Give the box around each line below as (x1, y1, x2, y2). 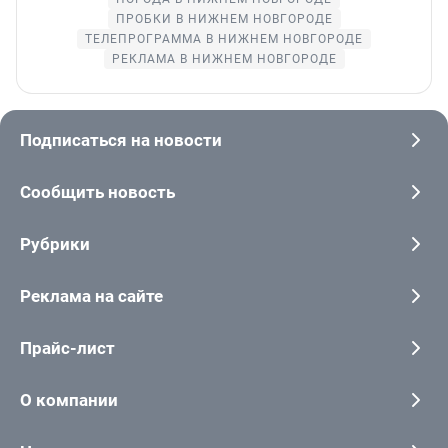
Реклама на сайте (20, 285, 163, 306)
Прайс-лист (20, 337, 115, 358)
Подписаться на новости (20, 129, 222, 150)
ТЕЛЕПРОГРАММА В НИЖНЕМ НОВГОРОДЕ (85, 31, 363, 46)
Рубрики (20, 233, 90, 254)
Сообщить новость (20, 181, 175, 202)
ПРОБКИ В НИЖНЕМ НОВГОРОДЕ (115, 11, 333, 26)
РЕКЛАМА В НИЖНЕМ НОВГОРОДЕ (111, 51, 337, 66)
